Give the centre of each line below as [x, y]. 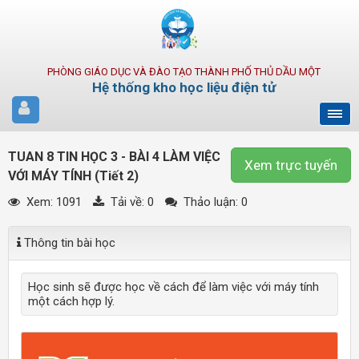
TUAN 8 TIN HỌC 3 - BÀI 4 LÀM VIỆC [114, 157]
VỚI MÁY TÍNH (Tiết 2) [73, 176]
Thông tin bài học [68, 243]
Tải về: [127, 202]
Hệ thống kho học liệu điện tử [184, 87]
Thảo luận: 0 [214, 202]
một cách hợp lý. [71, 301]
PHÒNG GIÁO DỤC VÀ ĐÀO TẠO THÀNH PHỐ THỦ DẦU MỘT [184, 72]
